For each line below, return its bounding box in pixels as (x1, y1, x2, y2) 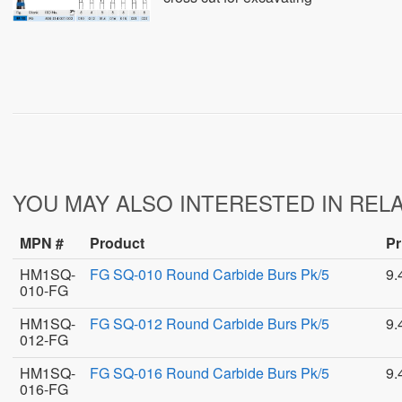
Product (90, 232, 144, 253)
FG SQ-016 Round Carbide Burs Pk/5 (90, 363, 329, 383)
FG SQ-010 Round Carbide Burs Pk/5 (90, 264, 329, 284)
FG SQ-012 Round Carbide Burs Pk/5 (90, 313, 329, 334)
